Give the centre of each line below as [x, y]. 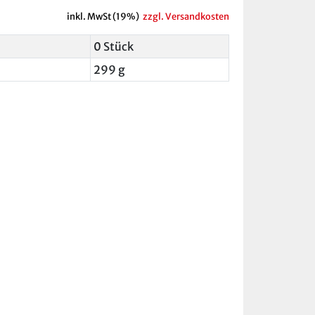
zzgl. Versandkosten [186, 17]
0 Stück [114, 47]
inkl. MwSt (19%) [103, 17]
